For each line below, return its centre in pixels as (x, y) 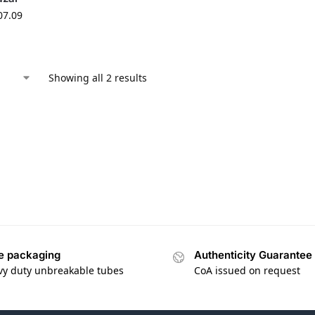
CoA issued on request (247, 271)
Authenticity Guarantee (253, 255)
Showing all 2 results (98, 77)
